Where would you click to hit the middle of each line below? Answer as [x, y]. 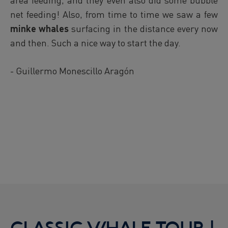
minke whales [41, 28]
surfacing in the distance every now [145, 28]
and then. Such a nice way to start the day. [95, 43]
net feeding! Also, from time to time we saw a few [114, 14]
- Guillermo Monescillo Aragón [72, 71]
